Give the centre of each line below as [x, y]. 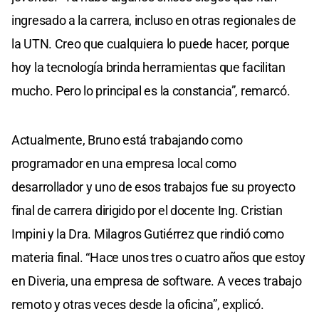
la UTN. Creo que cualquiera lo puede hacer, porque [151, 43]
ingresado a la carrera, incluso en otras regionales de [154, 20]
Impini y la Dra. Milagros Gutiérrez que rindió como [148, 234]
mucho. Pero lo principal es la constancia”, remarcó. [151, 90]
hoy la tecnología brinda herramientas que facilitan [148, 67]
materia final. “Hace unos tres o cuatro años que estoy [158, 257]
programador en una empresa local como [124, 163]
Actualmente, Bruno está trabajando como [127, 140]
